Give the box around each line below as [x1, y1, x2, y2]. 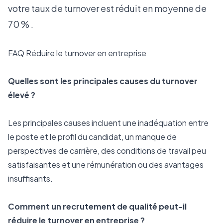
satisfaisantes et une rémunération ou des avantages [8, 159, 204, 170]
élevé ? [8, 90, 35, 100]
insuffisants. [8, 173, 53, 184]
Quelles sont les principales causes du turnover [8, 76, 198, 86]
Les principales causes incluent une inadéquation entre [8, 117, 209, 128]
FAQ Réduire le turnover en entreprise [8, 48, 146, 58]
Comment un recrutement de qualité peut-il [8, 201, 187, 212]
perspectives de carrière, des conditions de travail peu [8, 145, 206, 156]
